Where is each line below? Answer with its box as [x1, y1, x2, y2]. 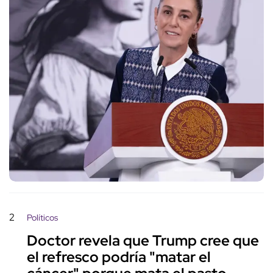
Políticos [27, 211, 58, 223]
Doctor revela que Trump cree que [27, 231, 259, 250]
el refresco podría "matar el [27, 247, 211, 267]
